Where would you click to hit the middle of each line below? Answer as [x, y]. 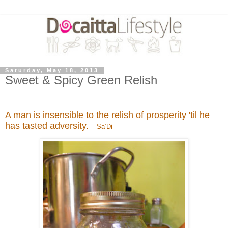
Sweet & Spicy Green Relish [81, 80]
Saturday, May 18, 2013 [52, 70]
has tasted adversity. [48, 125]
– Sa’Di [103, 126]
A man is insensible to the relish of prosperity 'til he [107, 115]
